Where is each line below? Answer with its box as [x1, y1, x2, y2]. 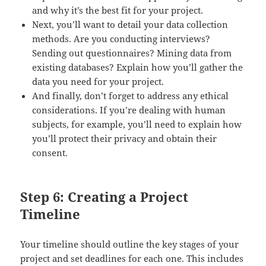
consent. [32, 146, 68, 159]
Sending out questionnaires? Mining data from [32, 46, 232, 59]
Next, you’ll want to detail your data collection [32, 18, 229, 30]
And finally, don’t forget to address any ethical [32, 89, 229, 102]
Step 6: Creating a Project [20, 187, 189, 205]
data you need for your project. [32, 75, 164, 87]
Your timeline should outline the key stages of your [20, 237, 239, 250]
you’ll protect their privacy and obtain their [32, 132, 217, 144]
